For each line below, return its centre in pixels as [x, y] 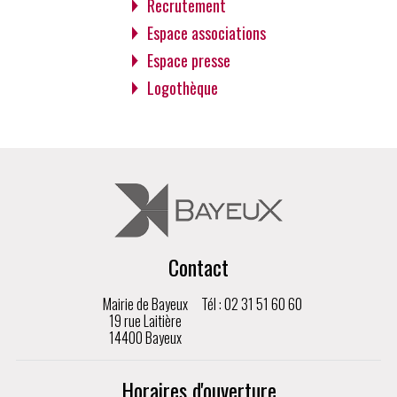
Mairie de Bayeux [145, 304]
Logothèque [182, 88]
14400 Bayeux [145, 337]
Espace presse [188, 61]
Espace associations [206, 33]
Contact [198, 266]
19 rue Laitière [145, 320]
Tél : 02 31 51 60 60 [252, 304]
